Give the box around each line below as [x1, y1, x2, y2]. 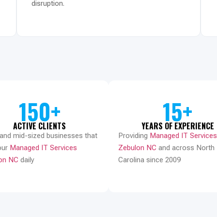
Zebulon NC [118, 143, 156, 152]
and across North [156, 143, 215, 152]
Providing [118, 131, 150, 140]
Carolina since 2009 [118, 155, 181, 164]
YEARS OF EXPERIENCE [141, 120, 214, 132]
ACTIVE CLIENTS [13, 120, 66, 132]
